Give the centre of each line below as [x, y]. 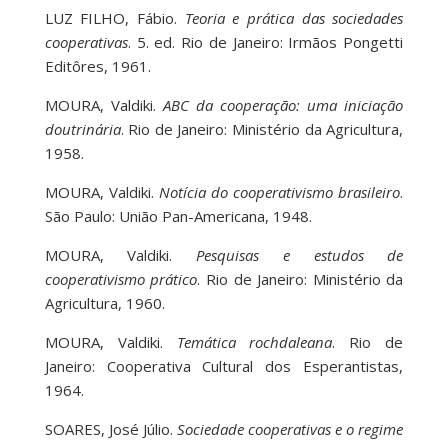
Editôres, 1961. [97, 66]
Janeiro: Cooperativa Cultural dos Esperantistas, [224, 366]
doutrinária [82, 129]
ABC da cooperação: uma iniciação [283, 105]
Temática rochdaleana [254, 342]
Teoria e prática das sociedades [294, 18]
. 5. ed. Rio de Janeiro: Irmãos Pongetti [265, 42]
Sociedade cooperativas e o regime [290, 429]
